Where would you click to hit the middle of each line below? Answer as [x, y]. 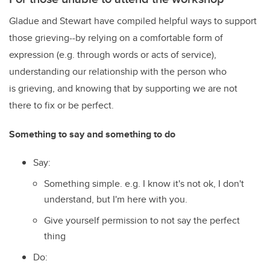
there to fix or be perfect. [61, 105]
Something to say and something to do [92, 134]
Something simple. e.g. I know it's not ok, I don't [144, 184]
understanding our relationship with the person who [118, 72]
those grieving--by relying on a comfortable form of [116, 38]
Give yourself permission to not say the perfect [142, 220]
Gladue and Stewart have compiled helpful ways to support [133, 21]
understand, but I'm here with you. [116, 199]
